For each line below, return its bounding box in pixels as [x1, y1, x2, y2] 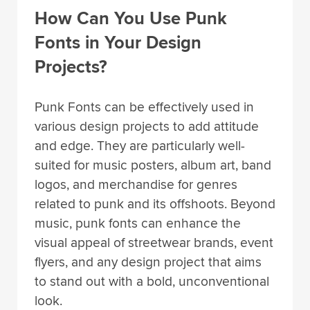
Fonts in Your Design [35, 32, 201, 55]
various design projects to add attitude [35, 118, 259, 135]
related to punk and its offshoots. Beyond [35, 195, 275, 212]
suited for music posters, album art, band [35, 156, 271, 174]
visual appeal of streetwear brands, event [35, 234, 273, 251]
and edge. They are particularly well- [35, 137, 245, 154]
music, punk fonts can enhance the [35, 215, 241, 232]
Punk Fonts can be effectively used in [35, 98, 254, 116]
